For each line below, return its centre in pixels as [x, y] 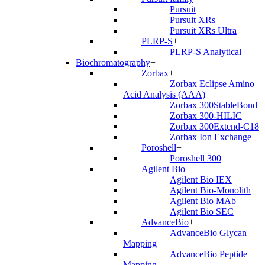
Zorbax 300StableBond [213, 105]
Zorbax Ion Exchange [210, 137]
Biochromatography [113, 63]
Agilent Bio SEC [201, 212]
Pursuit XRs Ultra [203, 31]
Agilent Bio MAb [203, 201]
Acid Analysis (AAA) [164, 95]
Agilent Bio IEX [201, 180]
